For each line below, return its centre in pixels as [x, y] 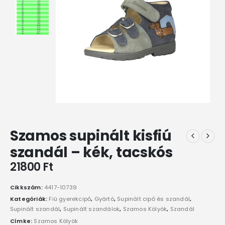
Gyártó [104, 199]
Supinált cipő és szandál [154, 199]
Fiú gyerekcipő [70, 199]
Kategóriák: [30, 199]
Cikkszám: [27, 187]
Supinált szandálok [91, 209]
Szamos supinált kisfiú [91, 136]
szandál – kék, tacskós [91, 153]
